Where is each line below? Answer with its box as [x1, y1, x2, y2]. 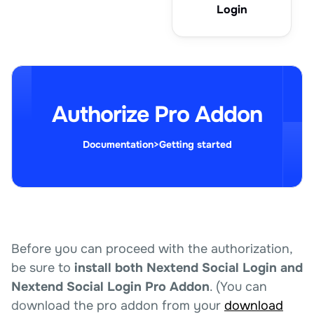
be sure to [11, 260, 74, 275]
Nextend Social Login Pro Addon [11, 279, 210, 294]
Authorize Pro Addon [52, 100, 262, 129]
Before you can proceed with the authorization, [11, 241, 292, 257]
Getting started [158, 138, 232, 151]
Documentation [82, 138, 153, 151]
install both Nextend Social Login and [74, 260, 303, 275]
